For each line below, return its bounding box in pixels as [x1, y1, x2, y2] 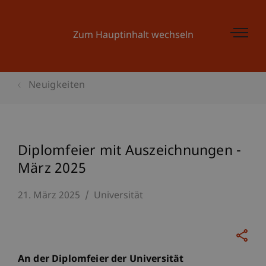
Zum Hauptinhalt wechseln [72, 30, 194, 42]
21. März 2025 [18, 190, 80, 202]
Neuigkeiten [28, 80, 85, 92]
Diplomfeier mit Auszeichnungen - [18, 142, 242, 160]
